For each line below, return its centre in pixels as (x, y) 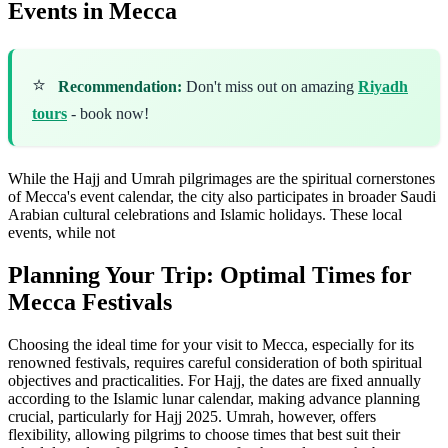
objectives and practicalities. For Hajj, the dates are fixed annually (214, 380)
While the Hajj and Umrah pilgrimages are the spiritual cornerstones (221, 178)
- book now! (108, 113)
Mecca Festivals (90, 301)
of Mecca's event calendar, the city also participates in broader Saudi (222, 196)
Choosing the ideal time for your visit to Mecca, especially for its (211, 344)
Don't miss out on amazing (270, 86)
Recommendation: (120, 86)
